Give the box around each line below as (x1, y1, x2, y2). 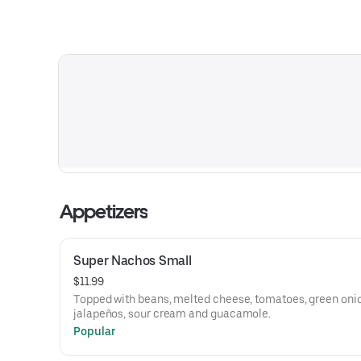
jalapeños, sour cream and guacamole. (73, 307, 272, 320)
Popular (73, 325, 116, 338)
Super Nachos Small (73, 253, 192, 268)
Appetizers (60, 200, 148, 223)
